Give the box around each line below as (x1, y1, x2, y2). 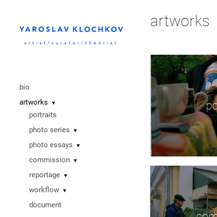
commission (29, 155, 70, 164)
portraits (29, 110, 57, 119)
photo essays (29, 140, 73, 149)
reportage (29, 170, 60, 179)
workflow (29, 186, 59, 194)
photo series (29, 125, 70, 134)
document (29, 201, 62, 209)
